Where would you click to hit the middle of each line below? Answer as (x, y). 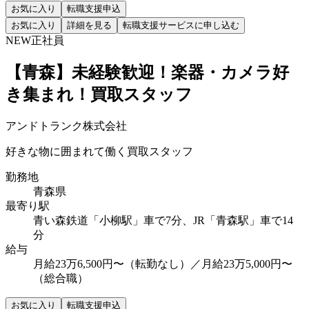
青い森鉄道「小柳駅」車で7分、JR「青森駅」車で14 (163, 221)
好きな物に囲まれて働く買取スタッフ (99, 152)
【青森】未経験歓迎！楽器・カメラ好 (147, 73)
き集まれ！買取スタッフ (99, 95)
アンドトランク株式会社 (66, 126)
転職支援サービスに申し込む (181, 25)
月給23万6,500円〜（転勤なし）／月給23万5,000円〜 (163, 264)
